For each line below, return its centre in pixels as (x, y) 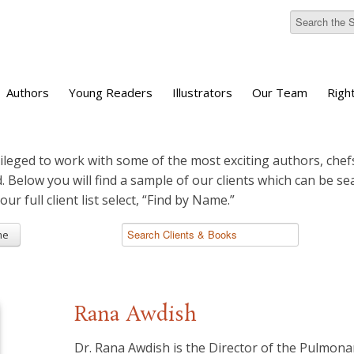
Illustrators (202, 92)
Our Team (280, 92)
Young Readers (111, 92)
